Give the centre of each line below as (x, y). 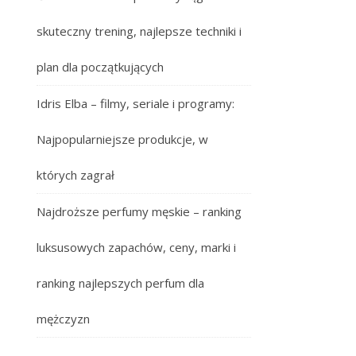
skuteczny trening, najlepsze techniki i (139, 31)
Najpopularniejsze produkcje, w (122, 139)
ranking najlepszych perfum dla (120, 283)
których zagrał (75, 175)
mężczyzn (63, 319)
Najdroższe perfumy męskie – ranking (139, 211)
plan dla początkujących (100, 67)
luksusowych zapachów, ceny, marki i (136, 247)
